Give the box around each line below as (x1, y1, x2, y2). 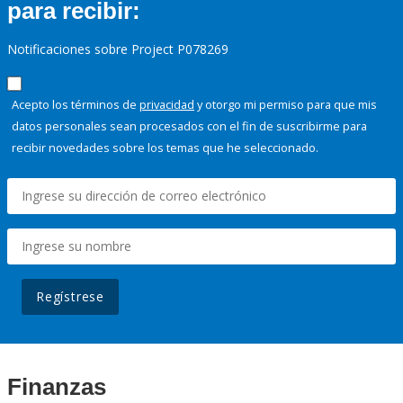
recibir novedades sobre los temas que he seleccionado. (12, 139, 318, 157)
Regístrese (36, 288, 104, 306)
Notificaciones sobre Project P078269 (7, 40, 228, 58)
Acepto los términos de (12, 96, 139, 113)
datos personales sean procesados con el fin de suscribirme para (12, 118, 367, 135)
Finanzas (7, 373, 106, 401)
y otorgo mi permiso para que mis (194, 96, 377, 113)
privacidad (139, 96, 194, 113)
